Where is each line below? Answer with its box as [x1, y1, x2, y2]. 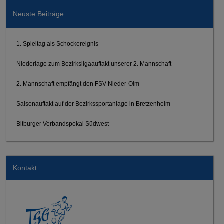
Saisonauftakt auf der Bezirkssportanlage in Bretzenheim [16, 100, 171, 107]
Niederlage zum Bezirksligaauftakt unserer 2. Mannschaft [16, 60, 172, 67]
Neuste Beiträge [12, 9, 64, 18]
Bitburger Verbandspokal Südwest [16, 120, 109, 127]
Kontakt [12, 164, 37, 172]
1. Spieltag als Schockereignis [16, 40, 100, 47]
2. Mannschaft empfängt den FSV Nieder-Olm [16, 80, 140, 87]
